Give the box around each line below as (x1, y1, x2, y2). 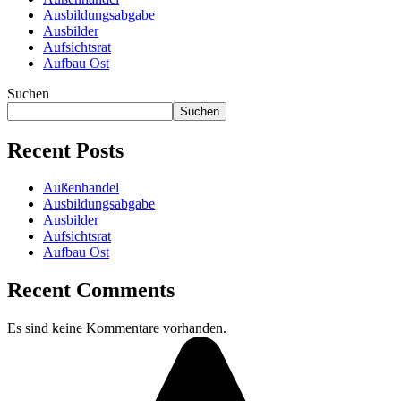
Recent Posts (7, 138, 124, 162)
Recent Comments (7, 278, 175, 303)
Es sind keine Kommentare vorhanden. (7, 320, 226, 337)
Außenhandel (43, 180, 119, 196)
